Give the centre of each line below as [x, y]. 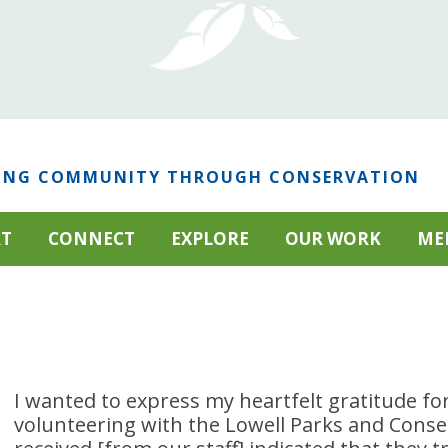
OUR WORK [333, 238]
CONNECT [91, 238]
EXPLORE [210, 238]
